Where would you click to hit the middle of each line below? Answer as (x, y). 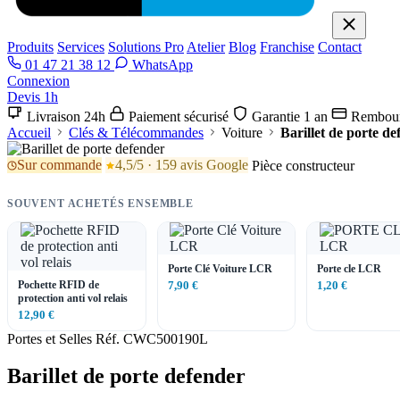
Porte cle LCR (349, 268)
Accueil (29, 133)
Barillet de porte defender (126, 376)
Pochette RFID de (58, 284)
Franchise (287, 47)
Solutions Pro (146, 47)
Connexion (38, 81)
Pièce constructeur (303, 165)
